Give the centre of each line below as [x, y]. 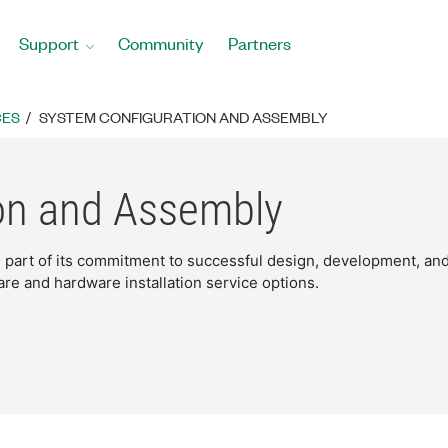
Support [49, 43]
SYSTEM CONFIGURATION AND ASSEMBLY [183, 117]
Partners [259, 43]
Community [161, 43]
